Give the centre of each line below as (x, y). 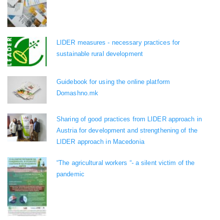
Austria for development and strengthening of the (127, 130)
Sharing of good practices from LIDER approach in (129, 119)
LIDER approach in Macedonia (100, 141)
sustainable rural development (100, 54)
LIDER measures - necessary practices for (118, 42)
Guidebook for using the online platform (113, 82)
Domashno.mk (78, 93)
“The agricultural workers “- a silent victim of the (126, 163)
